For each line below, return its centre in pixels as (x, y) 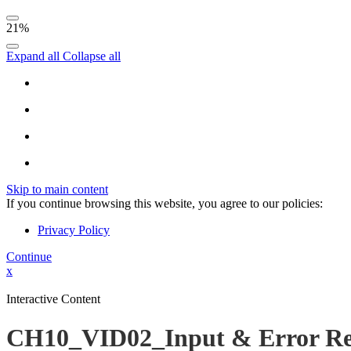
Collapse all (92, 56)
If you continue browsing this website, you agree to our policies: (165, 204)
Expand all (34, 56)
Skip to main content (57, 190)
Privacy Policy (74, 230)
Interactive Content (53, 299)
